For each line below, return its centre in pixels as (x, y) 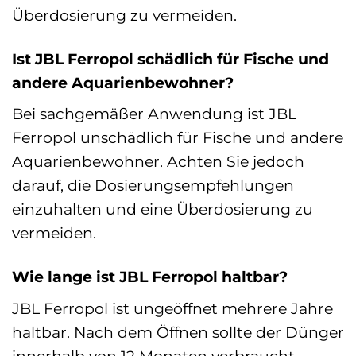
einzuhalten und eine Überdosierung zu (163, 209)
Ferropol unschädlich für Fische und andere (178, 138)
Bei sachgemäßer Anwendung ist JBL (154, 114)
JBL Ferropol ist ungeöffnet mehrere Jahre (172, 308)
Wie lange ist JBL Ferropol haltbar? (150, 277)
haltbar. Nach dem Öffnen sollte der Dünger (178, 332)
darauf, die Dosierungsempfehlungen (153, 186)
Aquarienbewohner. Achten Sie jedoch (158, 162)
